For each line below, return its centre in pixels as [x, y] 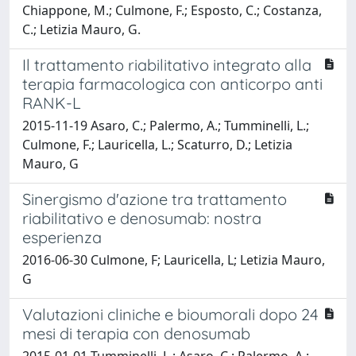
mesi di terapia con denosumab [136, 334]
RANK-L [52, 103]
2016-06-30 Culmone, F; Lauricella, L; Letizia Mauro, [174, 260]
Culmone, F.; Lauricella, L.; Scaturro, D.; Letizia [157, 145]
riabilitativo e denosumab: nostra [142, 219]
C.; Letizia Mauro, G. [81, 30]
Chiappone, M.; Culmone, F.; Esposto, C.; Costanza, [172, 11]
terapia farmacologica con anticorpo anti [172, 84]
